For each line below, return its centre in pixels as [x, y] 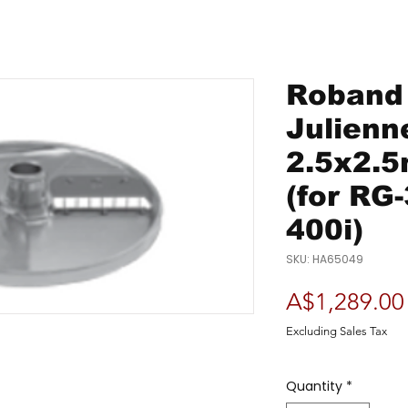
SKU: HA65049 [325, 260]
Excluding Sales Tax [337, 331]
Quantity [314, 387]
